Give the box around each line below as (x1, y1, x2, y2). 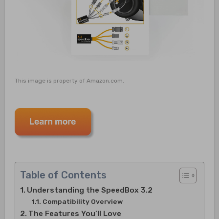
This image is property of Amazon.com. (14, 77, 124, 85)
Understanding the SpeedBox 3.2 (26, 186, 153, 195)
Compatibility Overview (42, 197, 123, 206)
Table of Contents (20, 169, 107, 181)
